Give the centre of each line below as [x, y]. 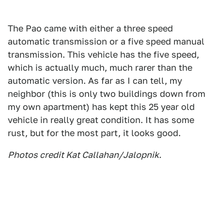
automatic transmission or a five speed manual [106, 41]
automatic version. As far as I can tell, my [95, 81]
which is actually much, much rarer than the [100, 68]
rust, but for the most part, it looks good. [94, 133]
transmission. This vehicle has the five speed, [103, 54]
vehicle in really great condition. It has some [101, 120]
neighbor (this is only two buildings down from [107, 94]
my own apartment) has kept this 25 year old [101, 107]
